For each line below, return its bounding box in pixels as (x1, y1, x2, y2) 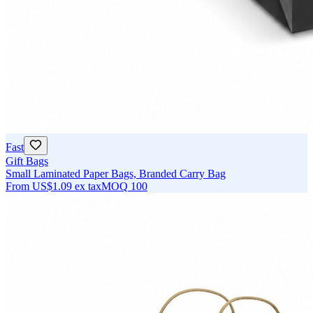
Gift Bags (6, 155, 48, 168)
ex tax (75, 180, 101, 193)
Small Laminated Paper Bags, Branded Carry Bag (6, 168, 226, 180)
